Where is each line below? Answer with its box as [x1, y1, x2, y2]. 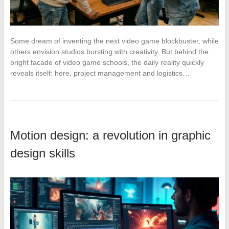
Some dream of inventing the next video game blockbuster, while [10, 36, 219, 45]
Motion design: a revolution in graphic [10, 128, 211, 142]
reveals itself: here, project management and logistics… [10, 68, 190, 77]
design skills [10, 146, 75, 160]
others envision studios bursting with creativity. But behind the [10, 47, 209, 56]
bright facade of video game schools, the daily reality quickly [10, 58, 204, 66]
